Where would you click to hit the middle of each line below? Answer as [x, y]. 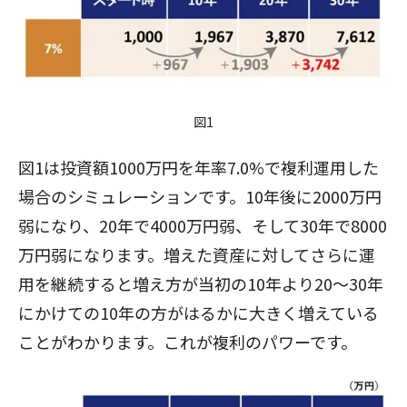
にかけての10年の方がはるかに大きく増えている [199, 313]
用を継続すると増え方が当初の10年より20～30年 [201, 284]
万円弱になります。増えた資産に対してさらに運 [197, 255]
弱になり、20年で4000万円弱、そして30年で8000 [203, 226]
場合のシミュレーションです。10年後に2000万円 [200, 197]
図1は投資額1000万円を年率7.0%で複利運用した [199, 168]
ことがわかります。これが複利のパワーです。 [188, 342]
